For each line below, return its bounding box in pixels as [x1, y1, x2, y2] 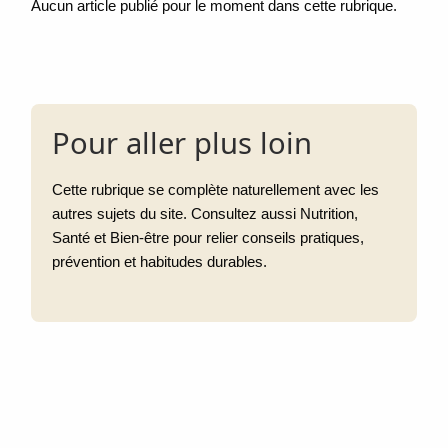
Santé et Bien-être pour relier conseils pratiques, [52, 230, 365, 247]
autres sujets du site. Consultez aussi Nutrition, [52, 206, 359, 223]
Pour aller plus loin [52, 122, 313, 163]
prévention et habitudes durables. [52, 254, 268, 271]
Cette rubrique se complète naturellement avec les [52, 182, 380, 199]
